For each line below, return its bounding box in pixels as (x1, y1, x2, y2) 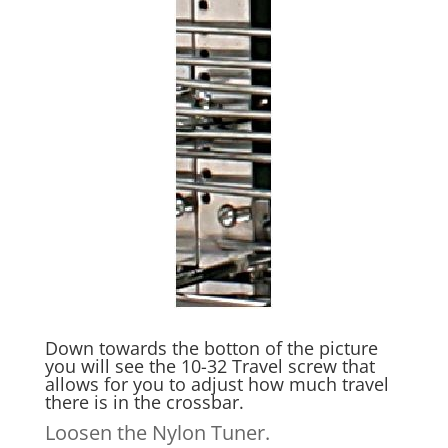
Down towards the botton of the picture (44, 336, 378, 361)
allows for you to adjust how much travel (44, 372, 389, 397)
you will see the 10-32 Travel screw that (44, 354, 375, 379)
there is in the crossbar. (44, 390, 244, 415)
